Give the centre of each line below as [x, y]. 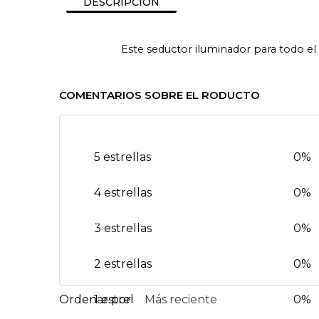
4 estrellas [123, 192]
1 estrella [119, 299]
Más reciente [181, 299]
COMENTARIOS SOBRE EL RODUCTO [160, 95]
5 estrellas [123, 157]
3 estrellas [123, 228]
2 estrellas [123, 263]
